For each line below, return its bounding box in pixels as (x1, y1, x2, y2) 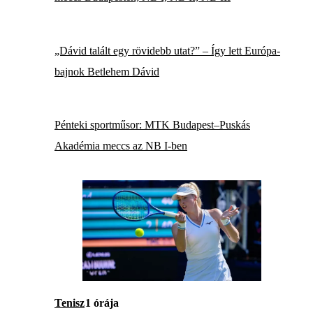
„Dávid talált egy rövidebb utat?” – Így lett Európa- (54, 44, 280, 57)
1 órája (85, 296, 119, 309)
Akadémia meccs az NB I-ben (54, 140, 187, 152)
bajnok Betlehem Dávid (54, 65, 159, 78)
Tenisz (54, 296, 85, 309)
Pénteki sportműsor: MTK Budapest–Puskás (54, 119, 250, 131)
